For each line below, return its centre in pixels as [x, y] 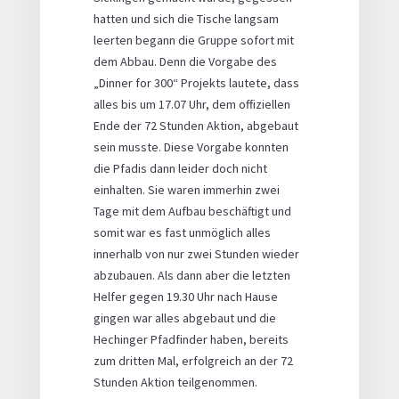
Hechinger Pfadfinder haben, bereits [191, 340]
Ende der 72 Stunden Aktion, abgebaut [195, 126]
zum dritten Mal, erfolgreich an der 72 [193, 361]
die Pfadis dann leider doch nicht [180, 169]
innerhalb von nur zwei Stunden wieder [196, 254]
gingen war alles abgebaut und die [184, 318]
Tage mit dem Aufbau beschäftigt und [192, 212]
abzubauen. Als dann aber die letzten [191, 276]
